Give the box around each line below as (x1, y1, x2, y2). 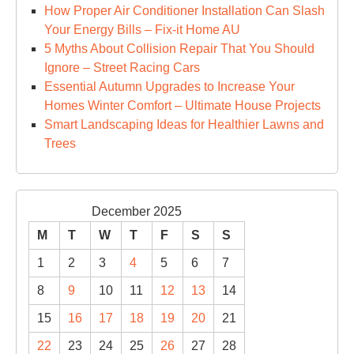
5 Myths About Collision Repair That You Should (44, 42, 314, 55)
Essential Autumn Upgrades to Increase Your (44, 80, 295, 93)
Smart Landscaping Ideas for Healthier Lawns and (44, 118, 324, 131)
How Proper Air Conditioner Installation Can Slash (44, 4, 325, 17)
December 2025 (92, 205, 182, 218)
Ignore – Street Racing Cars (44, 61, 200, 74)
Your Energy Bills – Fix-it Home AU (44, 23, 240, 36)
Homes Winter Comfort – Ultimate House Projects (44, 99, 321, 112)
